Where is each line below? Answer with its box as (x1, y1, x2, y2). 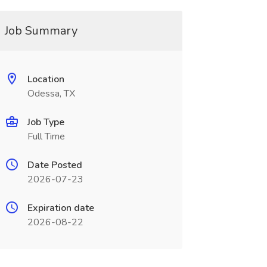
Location (27, 73, 64, 86)
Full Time (27, 130, 65, 143)
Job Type (27, 116, 64, 129)
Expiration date (27, 201, 94, 215)
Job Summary (4, 23, 77, 39)
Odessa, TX (27, 87, 75, 100)
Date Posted (27, 159, 82, 172)
